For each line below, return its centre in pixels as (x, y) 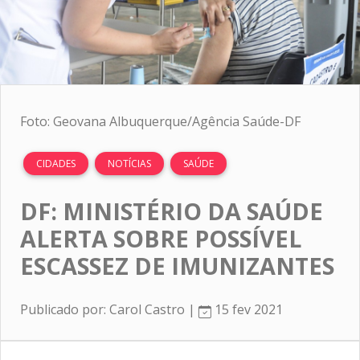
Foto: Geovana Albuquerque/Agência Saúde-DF (160, 121)
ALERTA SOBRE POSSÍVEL (161, 238)
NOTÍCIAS (129, 163)
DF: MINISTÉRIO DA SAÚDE (172, 211)
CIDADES (56, 163)
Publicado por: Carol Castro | (109, 309)
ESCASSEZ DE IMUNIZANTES (177, 265)
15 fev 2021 (247, 309)
